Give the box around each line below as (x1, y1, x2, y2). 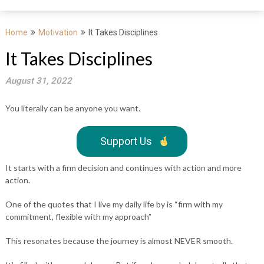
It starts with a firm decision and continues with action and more (5, 163, 242, 173)
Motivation (38, 28, 78, 37)
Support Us (100, 135, 152, 147)
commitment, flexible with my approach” (5, 212, 153, 222)
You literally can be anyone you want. (5, 103, 140, 113)
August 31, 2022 (5, 75, 72, 86)
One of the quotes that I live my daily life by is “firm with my (5, 199, 223, 209)
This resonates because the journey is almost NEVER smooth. (5, 236, 233, 246)
